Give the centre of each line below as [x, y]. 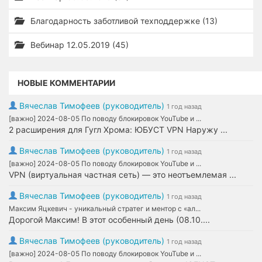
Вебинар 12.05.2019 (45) [78, 45]
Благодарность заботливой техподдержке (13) [123, 21]
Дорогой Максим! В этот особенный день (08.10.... [109, 220]
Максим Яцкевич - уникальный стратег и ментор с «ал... [105, 208]
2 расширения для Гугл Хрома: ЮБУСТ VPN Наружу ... [118, 130]
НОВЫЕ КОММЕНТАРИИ [66, 83]
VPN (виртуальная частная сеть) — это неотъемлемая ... [123, 175]
